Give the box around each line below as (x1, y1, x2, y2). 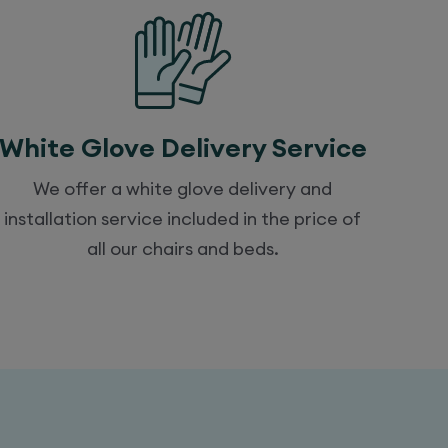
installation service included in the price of (4, 206, 362, 230)
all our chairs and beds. (86, 236, 279, 260)
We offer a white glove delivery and (33, 176, 333, 200)
